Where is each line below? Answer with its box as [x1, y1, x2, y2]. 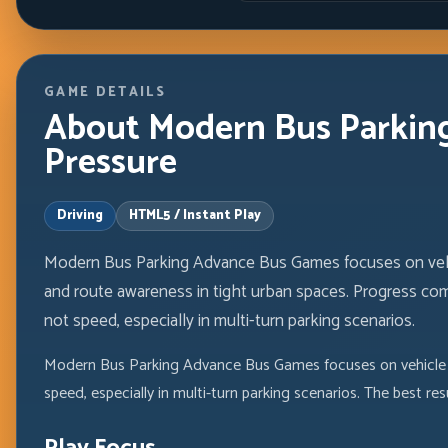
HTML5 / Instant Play [128, 205, 261, 227]
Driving [56, 205, 103, 227]
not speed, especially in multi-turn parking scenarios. [43, 306, 415, 335]
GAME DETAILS [43, 81, 167, 103]
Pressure [43, 134, 177, 192]
